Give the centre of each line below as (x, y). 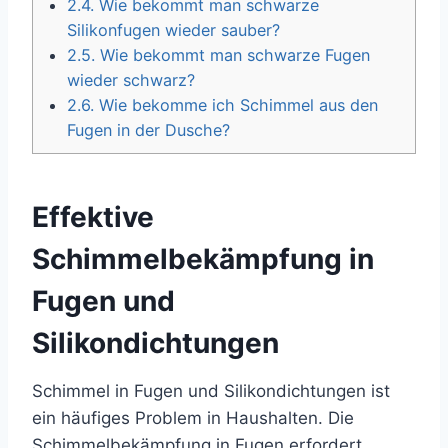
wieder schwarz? (131, 80)
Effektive (93, 217)
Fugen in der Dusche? (149, 130)
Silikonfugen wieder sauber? (174, 30)
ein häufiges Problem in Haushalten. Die (193, 418)
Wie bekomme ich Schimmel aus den (236, 105)
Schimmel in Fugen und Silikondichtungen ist (211, 391)
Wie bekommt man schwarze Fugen (233, 55)
